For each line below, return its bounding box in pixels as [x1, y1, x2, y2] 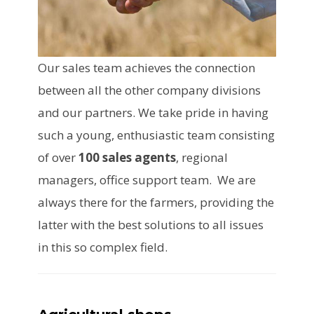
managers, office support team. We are [38, 171, 256, 188]
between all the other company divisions [38, 81, 261, 98]
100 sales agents [76, 149, 176, 165]
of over [38, 149, 76, 165]
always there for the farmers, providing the [38, 193, 274, 210]
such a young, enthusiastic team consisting [38, 126, 275, 143]
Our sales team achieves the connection [38, 59, 255, 76]
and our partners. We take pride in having [38, 104, 268, 121]
